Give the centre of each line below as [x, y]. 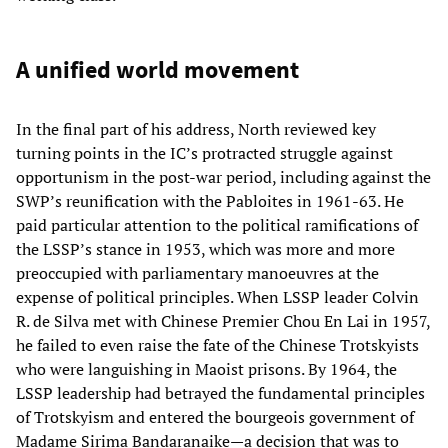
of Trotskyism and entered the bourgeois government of [215, 416]
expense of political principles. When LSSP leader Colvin [217, 296]
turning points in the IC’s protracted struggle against [204, 152]
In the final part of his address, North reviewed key [196, 128]
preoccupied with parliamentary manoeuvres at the [197, 272]
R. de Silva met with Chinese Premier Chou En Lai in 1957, [223, 320]
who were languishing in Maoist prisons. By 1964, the [206, 368]
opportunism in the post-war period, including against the [223, 176]
